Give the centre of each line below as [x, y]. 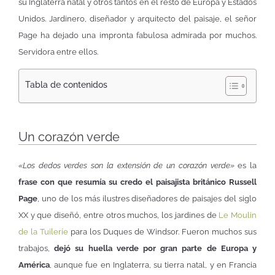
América [34, 265]
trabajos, [37, 249]
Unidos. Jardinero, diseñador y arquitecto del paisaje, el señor [137, 19]
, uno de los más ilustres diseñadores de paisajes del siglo [147, 199]
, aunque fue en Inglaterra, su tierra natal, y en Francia [153, 265]
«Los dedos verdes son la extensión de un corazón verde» [128, 166]
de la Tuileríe [43, 232]
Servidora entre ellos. [58, 52]
